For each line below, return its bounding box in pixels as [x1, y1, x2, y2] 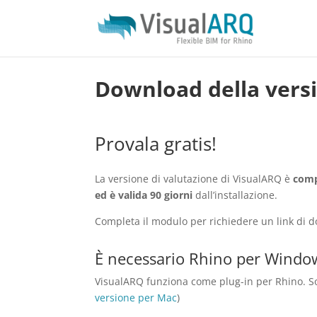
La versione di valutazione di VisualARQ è [95, 171, 291, 185]
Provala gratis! [95, 130, 217, 156]
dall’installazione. [192, 188, 278, 202]
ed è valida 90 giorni [95, 188, 193, 202]
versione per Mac [95, 290, 178, 304]
